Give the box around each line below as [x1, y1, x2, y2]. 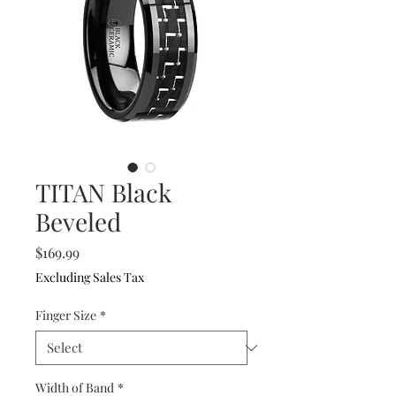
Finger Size [35, 307, 96, 324]
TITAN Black [35, 176, 171, 209]
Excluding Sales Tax [35, 269, 144, 286]
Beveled [35, 205, 121, 238]
